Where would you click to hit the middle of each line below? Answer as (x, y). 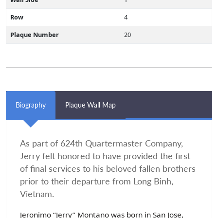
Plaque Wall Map (91, 105)
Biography (31, 105)
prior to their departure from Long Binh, (97, 181)
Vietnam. (37, 194)
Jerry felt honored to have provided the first (105, 156)
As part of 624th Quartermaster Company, (101, 143)
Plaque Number (35, 35)
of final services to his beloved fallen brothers (108, 169)
